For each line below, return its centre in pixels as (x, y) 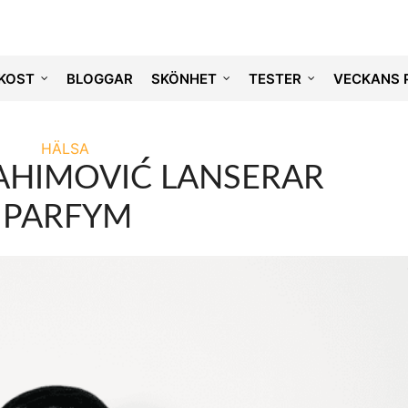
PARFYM (67, 218)
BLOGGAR (99, 78)
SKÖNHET (184, 78)
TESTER (275, 78)
